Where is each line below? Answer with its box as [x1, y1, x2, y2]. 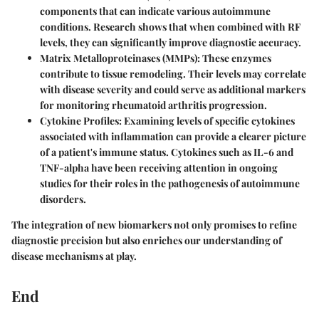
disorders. [40, 192, 86, 206]
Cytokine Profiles [40, 114, 119, 128]
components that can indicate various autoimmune [40, 4, 271, 19]
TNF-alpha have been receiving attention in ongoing [40, 161, 278, 175]
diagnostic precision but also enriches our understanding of [11, 234, 282, 248]
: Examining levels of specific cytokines [119, 114, 295, 128]
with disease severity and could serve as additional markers [40, 83, 305, 97]
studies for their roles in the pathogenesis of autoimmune [40, 177, 300, 191]
